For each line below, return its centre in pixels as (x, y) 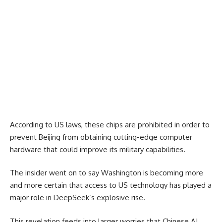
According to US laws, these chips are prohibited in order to (110, 124)
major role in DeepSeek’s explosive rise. (78, 198)
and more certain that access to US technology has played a (111, 185)
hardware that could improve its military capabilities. (98, 149)
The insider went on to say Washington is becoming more (107, 173)
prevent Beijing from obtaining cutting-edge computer (101, 137)
